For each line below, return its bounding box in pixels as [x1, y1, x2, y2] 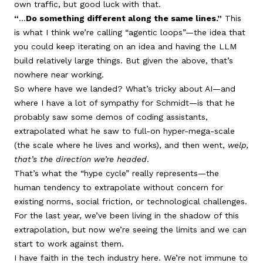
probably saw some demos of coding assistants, [14, 112, 208, 122]
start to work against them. [14, 238, 127, 248]
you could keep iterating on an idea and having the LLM [14, 41, 237, 51]
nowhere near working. [14, 69, 104, 79]
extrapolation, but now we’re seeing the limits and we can [14, 224, 247, 234]
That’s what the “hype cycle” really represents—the [14, 168, 222, 178]
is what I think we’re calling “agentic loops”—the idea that [14, 27, 245, 37]
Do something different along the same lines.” [26, 13, 222, 23]
